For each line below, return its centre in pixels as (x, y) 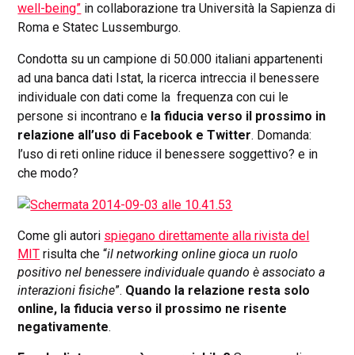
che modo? (48, 174)
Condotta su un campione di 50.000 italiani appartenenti (170, 59)
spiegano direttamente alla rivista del (207, 236)
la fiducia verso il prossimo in (239, 116)
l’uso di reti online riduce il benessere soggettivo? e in (168, 155)
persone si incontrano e (84, 116)
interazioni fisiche (67, 291)
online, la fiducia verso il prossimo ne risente (153, 309)
